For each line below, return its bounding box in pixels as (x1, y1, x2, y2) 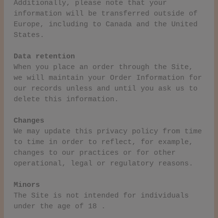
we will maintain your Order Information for (14, 73, 202, 82)
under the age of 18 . (14, 202, 106, 211)
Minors (14, 181, 40, 189)
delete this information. (14, 95, 119, 104)
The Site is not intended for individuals (14, 191, 189, 200)
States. (14, 31, 44, 39)
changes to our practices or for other (14, 148, 176, 157)
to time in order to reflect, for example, (14, 138, 193, 146)
